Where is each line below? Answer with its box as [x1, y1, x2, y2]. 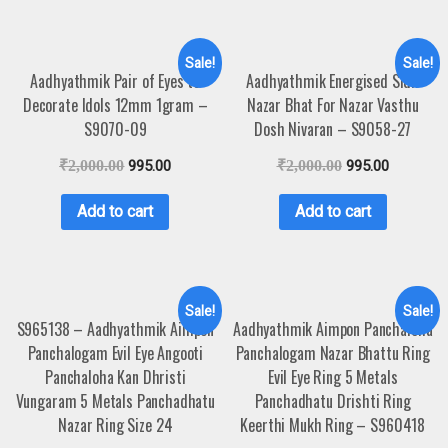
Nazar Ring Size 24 [58, 412, 173, 437]
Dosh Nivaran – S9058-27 [254, 116, 412, 141]
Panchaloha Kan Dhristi [45, 364, 186, 389]
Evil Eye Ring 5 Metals [267, 364, 398, 389]
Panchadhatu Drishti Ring [254, 388, 411, 413]
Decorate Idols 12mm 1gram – [22, 92, 208, 117]
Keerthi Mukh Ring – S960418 [240, 412, 426, 437]
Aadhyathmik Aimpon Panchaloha [233, 316, 433, 341]
